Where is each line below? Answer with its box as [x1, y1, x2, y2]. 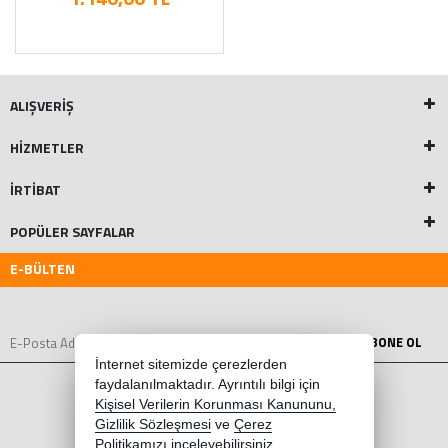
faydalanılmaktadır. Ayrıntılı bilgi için [94, 377, 320, 392]
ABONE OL [362, 332, 422, 352]
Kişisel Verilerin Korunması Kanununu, [94, 397, 336, 412]
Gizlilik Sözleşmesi [94, 417, 211, 432]
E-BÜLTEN [10, 258, 75, 279]
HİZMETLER [10, 137, 84, 158]
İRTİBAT [10, 179, 61, 200]
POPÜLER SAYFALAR [10, 221, 135, 242]
